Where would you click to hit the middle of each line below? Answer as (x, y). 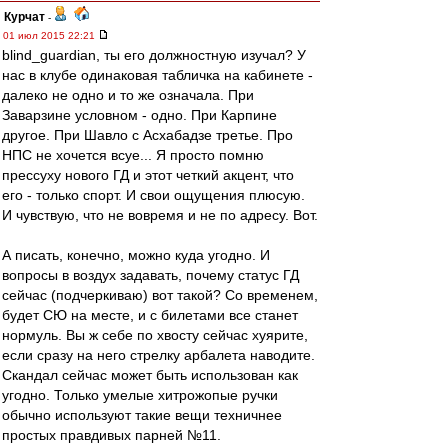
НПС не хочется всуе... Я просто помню (133, 155)
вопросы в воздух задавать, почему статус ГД (150, 275)
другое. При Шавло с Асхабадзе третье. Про (147, 135)
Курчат (24, 17)
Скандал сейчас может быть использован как (150, 375)
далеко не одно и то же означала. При (128, 95)
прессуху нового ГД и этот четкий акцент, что (148, 175)
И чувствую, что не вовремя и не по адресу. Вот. (160, 215)
